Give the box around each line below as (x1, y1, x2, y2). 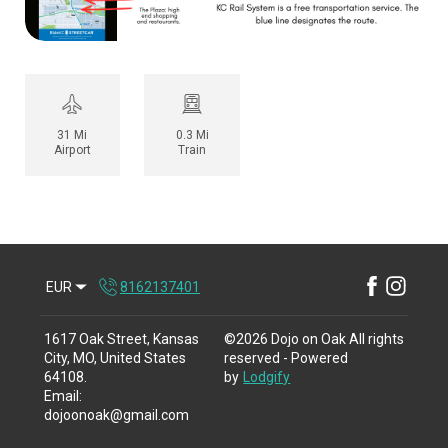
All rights (349, 331, 404, 348)
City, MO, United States (44, 350, 187, 367)
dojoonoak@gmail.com (44, 407, 190, 424)
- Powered (280, 350, 348, 367)
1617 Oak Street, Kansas (44, 331, 200, 348)
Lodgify (243, 369, 291, 386)
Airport (53, 143, 91, 158)
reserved (224, 350, 280, 367)
